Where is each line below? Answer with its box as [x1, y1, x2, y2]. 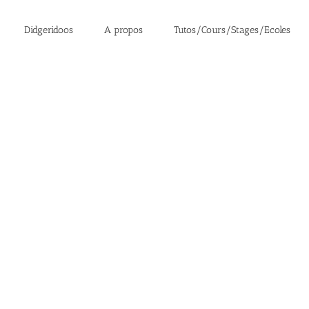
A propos [103, 23, 143, 36]
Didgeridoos [23, 23, 73, 36]
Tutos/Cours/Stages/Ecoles [173, 23, 290, 36]
